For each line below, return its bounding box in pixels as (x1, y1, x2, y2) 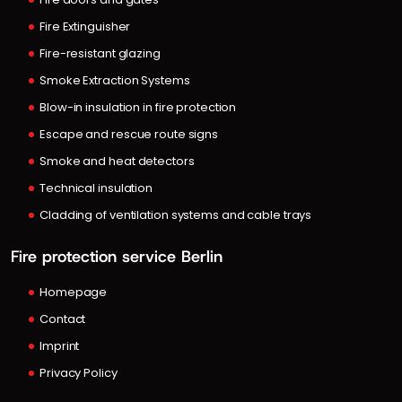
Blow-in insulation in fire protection (39, 98, 237, 116)
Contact (39, 310, 86, 328)
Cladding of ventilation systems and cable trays (39, 205, 312, 223)
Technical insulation (39, 179, 153, 197)
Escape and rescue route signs (39, 125, 219, 143)
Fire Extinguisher (39, 17, 131, 35)
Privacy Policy (39, 363, 118, 381)
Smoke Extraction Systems (39, 71, 190, 89)
